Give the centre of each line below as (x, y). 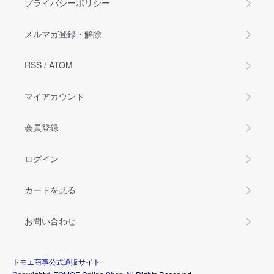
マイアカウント (54, 96)
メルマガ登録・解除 (63, 34)
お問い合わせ (50, 221)
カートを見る (50, 190)
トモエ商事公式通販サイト (56, 262)
